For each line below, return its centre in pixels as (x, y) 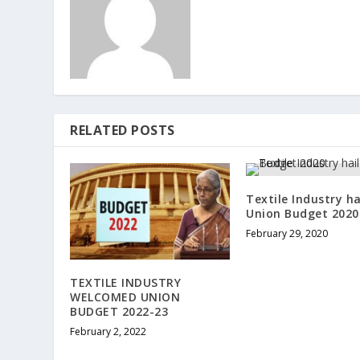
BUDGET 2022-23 (119, 311)
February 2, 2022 (108, 331)
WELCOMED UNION (125, 297)
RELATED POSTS (123, 131)
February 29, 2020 (287, 234)
